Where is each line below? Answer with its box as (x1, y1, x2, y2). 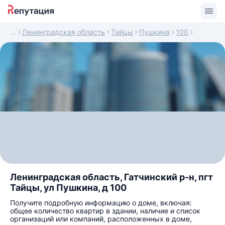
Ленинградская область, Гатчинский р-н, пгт (10, 172, 213, 182)
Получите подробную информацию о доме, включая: (10, 198, 192, 207)
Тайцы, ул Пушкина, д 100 (10, 182, 127, 193)
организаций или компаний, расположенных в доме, (10, 214, 192, 223)
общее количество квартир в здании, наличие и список (10, 206, 200, 215)
